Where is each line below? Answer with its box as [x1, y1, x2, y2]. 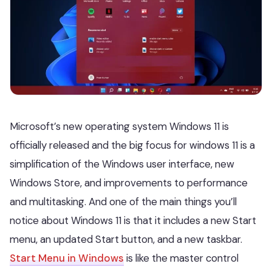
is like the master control [124, 251, 239, 265]
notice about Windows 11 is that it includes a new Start [10, 213, 256, 227]
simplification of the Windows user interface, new [10, 157, 234, 171]
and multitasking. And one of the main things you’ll [10, 194, 237, 208]
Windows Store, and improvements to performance [10, 175, 248, 189]
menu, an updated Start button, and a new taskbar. [10, 232, 242, 246]
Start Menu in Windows [10, 251, 124, 265]
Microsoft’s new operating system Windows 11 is [10, 119, 229, 133]
